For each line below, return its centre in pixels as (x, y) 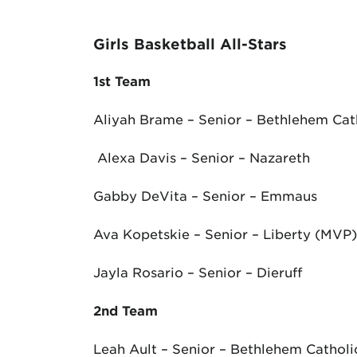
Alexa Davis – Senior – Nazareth (202, 157)
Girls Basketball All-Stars (190, 44)
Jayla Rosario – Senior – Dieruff (198, 272)
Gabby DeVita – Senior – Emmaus (205, 195)
